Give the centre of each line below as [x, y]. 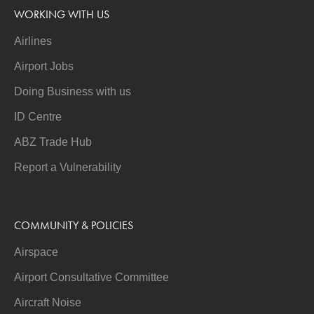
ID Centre [38, 117]
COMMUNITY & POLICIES [74, 225]
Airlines [33, 41]
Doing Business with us [73, 91]
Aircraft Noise [48, 302]
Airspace [36, 252]
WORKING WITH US [62, 14]
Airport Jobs [44, 66]
